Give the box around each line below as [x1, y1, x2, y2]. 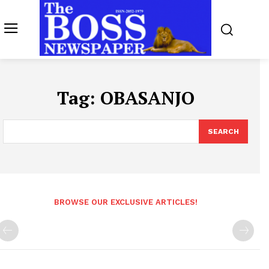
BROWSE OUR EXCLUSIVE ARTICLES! [53, 198, 198, 207]
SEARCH [208, 127, 239, 136]
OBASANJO [100, 86, 195, 110]
